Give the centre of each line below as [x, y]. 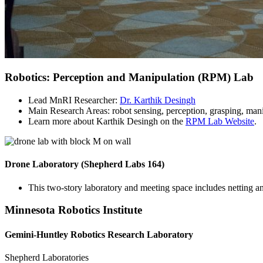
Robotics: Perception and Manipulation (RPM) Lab [129, 77]
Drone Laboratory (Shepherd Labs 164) [85, 164]
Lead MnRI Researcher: [74, 100]
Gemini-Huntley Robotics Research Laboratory [99, 234]
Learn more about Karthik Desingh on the [107, 122]
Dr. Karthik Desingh [158, 100]
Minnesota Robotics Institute [73, 210]
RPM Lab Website [220, 122]
